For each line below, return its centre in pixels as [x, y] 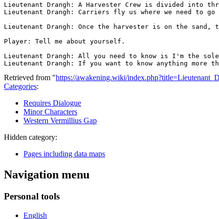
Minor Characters [50, 112]
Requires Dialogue [52, 103]
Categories [20, 87]
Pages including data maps [64, 154]
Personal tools [32, 197]
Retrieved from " [30, 78]
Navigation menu [47, 175]
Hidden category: [31, 137]
